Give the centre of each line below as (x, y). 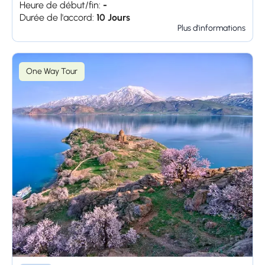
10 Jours (113, 18)
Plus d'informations (211, 28)
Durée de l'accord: (57, 18)
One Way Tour (52, 72)
